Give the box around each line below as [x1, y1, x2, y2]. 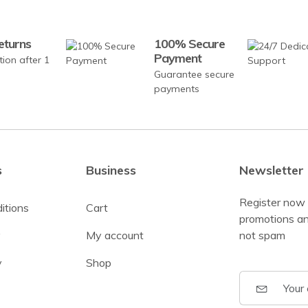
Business [85, 162, 136, 179]
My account [85, 228, 144, 243]
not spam [239, 228, 285, 243]
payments [154, 82, 200, 96]
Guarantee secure [154, 68, 235, 81]
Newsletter [239, 162, 304, 179]
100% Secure [154, 36, 225, 52]
